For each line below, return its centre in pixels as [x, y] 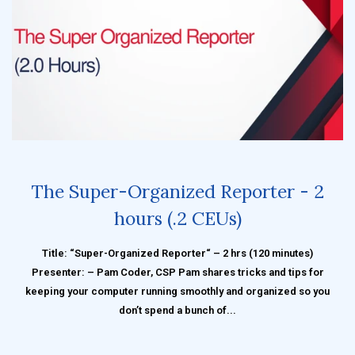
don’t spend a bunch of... [177, 310]
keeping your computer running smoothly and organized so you [177, 291]
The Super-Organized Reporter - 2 [177, 191]
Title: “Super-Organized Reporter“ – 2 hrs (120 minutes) [177, 253]
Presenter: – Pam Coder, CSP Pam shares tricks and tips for [177, 272]
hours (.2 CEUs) [177, 218]
